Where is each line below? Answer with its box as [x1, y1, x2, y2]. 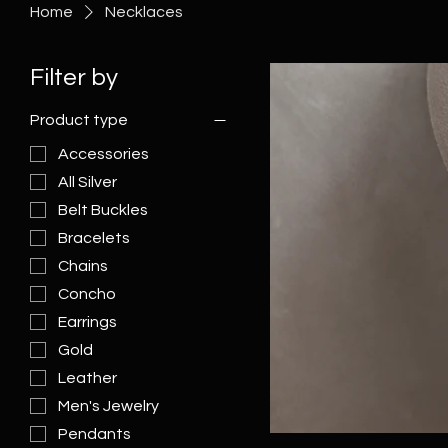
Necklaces [105, 4, 183, 20]
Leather [58, 370, 117, 386]
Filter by [30, 65, 118, 90]
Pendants [58, 426, 131, 442]
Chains [58, 258, 108, 274]
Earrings [58, 314, 117, 330]
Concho [58, 286, 116, 302]
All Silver [58, 174, 117, 190]
